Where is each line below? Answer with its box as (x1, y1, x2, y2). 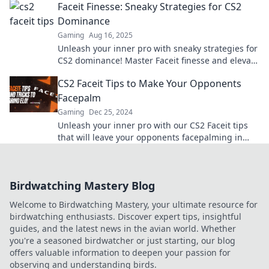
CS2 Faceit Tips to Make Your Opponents (58, 76, 241, 90)
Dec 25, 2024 (89, 106, 133, 117)
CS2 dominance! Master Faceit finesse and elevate (58, 54, 259, 66)
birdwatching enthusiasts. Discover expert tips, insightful (10, 210, 241, 222)
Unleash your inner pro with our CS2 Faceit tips (58, 119, 248, 131)
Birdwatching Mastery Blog (10, 178, 155, 193)
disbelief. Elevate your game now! (58, 143, 193, 155)
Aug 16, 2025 (89, 29, 133, 40)
